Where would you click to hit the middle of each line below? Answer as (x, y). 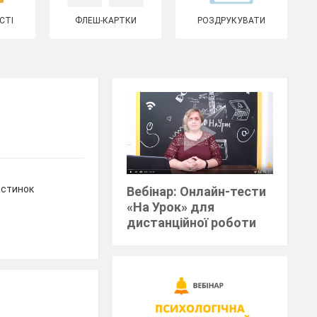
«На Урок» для (171, 207)
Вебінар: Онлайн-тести (197, 192)
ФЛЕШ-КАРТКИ (105, 21)
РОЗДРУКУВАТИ (232, 21)
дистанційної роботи (192, 223)
